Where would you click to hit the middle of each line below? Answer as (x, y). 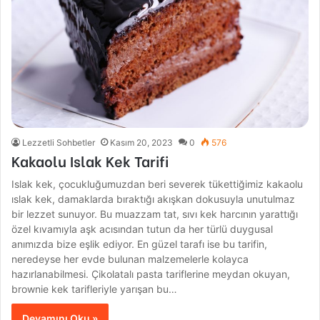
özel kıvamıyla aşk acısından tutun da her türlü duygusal (142, 229)
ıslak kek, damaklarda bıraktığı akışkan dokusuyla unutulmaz (154, 199)
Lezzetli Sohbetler (59, 143)
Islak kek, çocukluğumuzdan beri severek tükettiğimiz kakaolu (157, 184)
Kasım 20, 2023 (142, 143)
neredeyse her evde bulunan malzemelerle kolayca (130, 259)
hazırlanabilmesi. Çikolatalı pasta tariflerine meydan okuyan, (151, 274)
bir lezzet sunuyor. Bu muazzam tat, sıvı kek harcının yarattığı (155, 214)
